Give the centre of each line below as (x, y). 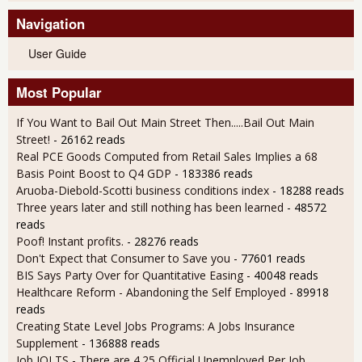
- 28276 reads (163, 241)
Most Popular (59, 92)
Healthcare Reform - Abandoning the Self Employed (153, 292)
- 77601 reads (269, 258)
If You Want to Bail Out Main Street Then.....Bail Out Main (165, 122)
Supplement (47, 343)
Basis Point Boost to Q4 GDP (94, 173)
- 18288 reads (308, 190)
